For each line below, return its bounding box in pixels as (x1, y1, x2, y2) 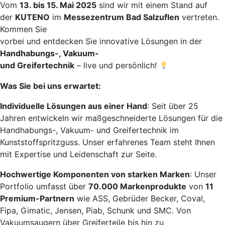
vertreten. (179, 12, 219, 22)
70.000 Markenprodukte (88, 181, 186, 191)
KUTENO (15, 12, 50, 22)
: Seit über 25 (147, 101, 198, 111)
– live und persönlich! (74, 60, 159, 70)
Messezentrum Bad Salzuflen (64, 12, 179, 22)
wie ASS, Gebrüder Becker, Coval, (74, 193, 205, 203)
